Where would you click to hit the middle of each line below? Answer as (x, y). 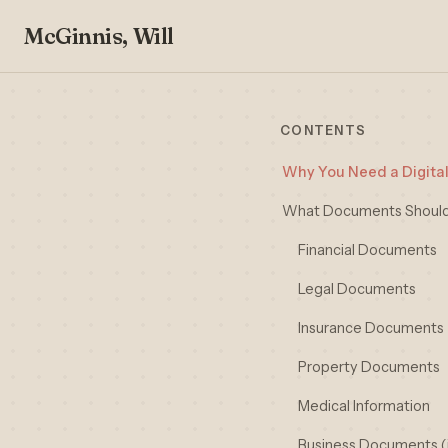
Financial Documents (367, 250)
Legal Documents (357, 289)
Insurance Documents (371, 328)
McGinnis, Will (99, 35)
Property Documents (369, 367)
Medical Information (364, 406)
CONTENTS (323, 130)
